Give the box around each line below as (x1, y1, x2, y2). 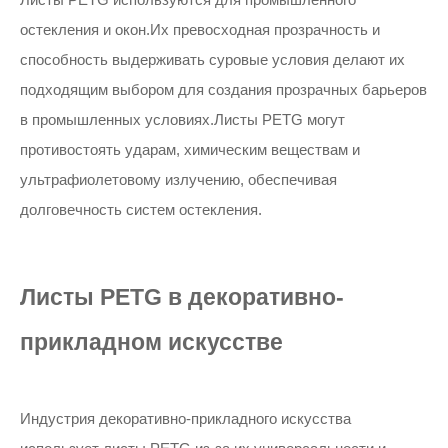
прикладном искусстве (20, 330, 283, 355)
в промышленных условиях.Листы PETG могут (20, 111, 345, 128)
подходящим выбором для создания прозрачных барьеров (20, 81, 427, 98)
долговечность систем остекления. (20, 201, 262, 218)
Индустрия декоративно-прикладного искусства (20, 410, 351, 427)
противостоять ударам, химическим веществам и (20, 141, 360, 158)
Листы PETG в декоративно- (20, 285, 344, 310)
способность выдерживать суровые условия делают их (20, 51, 405, 68)
